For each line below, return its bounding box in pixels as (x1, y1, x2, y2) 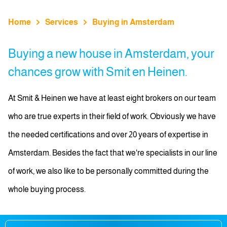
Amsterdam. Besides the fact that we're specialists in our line (8, 148, 217, 157)
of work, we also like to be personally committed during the (8, 167, 209, 175)
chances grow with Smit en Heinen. (8, 65, 187, 79)
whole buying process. (8, 185, 86, 194)
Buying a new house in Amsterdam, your (8, 47, 214, 60)
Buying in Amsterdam (92, 18, 174, 26)
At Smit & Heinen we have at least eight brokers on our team (8, 94, 216, 102)
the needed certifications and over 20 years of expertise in (8, 130, 208, 139)
